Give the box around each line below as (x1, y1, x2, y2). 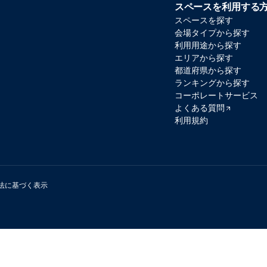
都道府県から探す (174, 66, 241, 75)
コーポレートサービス (174, 91, 258, 100)
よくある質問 (174, 103, 225, 113)
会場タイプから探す (174, 28, 250, 38)
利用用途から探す (174, 41, 241, 50)
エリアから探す (174, 53, 233, 63)
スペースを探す (174, 15, 233, 25)
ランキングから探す (174, 78, 250, 88)
